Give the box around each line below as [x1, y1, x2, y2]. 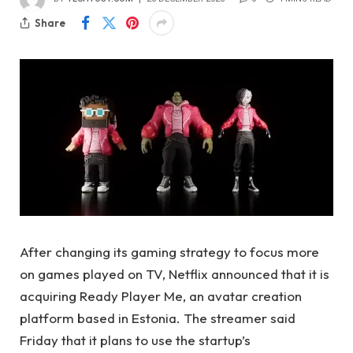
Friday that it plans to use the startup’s [20, 332, 251, 349]
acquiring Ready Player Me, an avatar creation [20, 288, 302, 305]
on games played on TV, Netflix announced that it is [20, 266, 329, 283]
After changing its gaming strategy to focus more [20, 243, 319, 261]
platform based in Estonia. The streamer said [20, 310, 295, 327]
